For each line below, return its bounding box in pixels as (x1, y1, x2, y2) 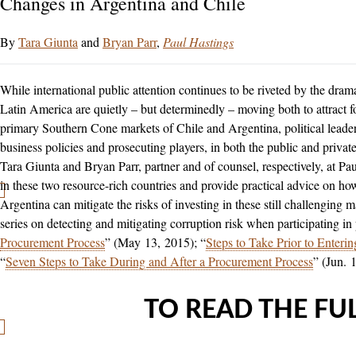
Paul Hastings (163, 33, 234, 51)
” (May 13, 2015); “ (105, 234, 206, 251)
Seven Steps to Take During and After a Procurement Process (6, 253, 313, 270)
